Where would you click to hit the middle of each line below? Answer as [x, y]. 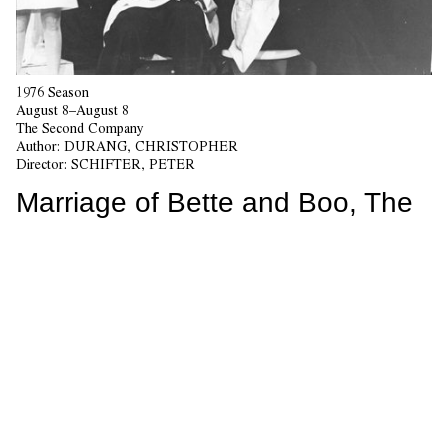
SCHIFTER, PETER [133, 164]
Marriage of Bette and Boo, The [214, 203]
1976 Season [52, 92]
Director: [43, 164]
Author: [40, 146]
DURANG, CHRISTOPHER [151, 146]
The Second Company [80, 128]
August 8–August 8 [72, 110]
